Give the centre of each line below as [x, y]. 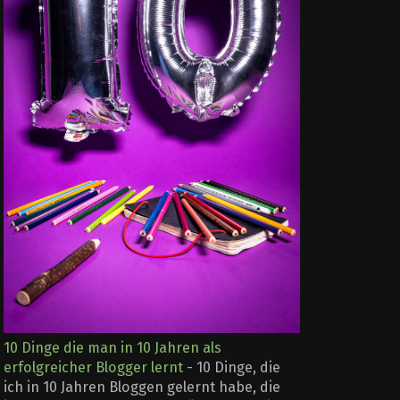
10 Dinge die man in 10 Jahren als [112, 347]
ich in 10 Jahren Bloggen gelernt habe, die [142, 387]
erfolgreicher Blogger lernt [93, 367]
